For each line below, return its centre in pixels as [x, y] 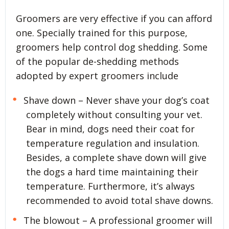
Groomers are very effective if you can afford [114, 19]
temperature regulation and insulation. [113, 143]
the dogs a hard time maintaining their [112, 172]
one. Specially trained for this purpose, [102, 33]
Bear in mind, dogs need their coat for [110, 129]
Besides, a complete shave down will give [116, 158]
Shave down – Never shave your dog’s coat [116, 100]
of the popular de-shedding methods [97, 62]
